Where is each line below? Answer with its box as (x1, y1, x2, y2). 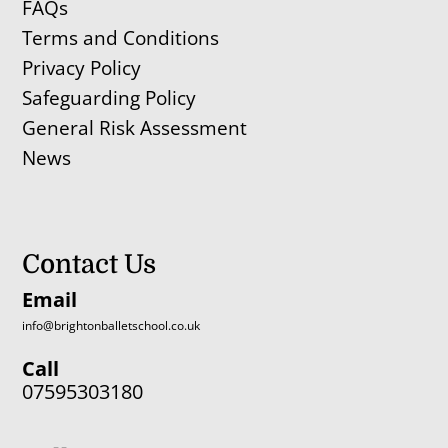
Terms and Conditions (22, 25, 220, 52)
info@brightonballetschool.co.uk (22, 317, 201, 335)
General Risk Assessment (22, 115, 253, 142)
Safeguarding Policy (22, 85, 197, 112)
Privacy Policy (22, 55, 142, 82)
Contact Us (22, 250, 157, 280)
